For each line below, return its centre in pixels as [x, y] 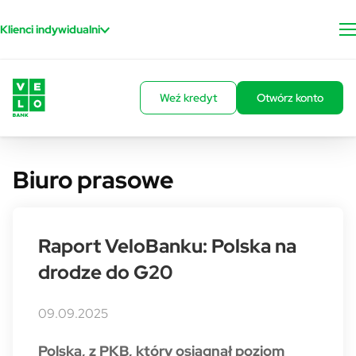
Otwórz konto [290, 98]
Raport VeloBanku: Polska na [167, 246]
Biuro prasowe [93, 180]
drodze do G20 [105, 272]
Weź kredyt [188, 98]
